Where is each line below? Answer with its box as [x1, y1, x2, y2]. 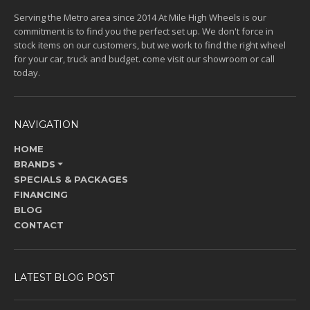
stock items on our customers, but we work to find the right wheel [14, 39, 286, 52]
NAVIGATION [14, 118, 79, 131]
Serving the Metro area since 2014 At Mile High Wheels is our [14, 11, 266, 24]
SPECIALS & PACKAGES [14, 174, 128, 185]
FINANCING [14, 189, 68, 201]
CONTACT [14, 219, 64, 231]
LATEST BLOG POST [14, 271, 114, 284]
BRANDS [14, 158, 55, 170]
